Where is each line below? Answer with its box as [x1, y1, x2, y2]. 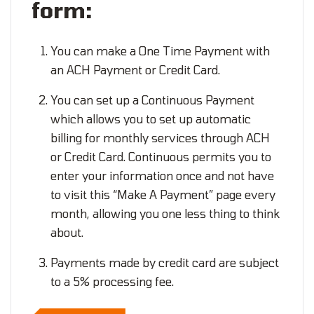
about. [50, 226, 84, 240]
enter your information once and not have [50, 169, 275, 183]
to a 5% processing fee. [50, 275, 175, 289]
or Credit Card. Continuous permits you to [50, 150, 272, 164]
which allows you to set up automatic [50, 112, 252, 126]
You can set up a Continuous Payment [50, 93, 255, 107]
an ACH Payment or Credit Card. [50, 62, 221, 76]
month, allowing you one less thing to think [50, 207, 280, 221]
